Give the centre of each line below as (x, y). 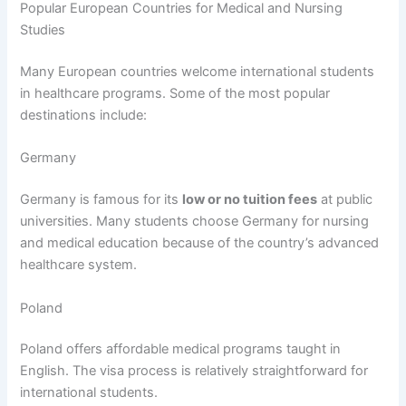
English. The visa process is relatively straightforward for (194, 371)
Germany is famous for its (101, 200)
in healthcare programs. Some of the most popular (175, 94)
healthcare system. (79, 265)
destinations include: (84, 116)
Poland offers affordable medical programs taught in (181, 349)
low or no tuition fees (250, 200)
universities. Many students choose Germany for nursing (195, 222)
